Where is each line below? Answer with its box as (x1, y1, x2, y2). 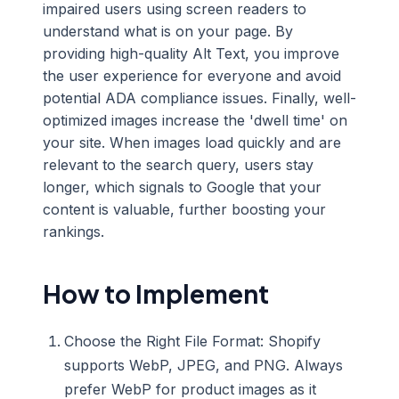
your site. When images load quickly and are (43, 134, 341, 151)
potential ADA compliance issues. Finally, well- (43, 89, 356, 107)
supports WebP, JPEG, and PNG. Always (64, 356, 343, 374)
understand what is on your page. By (43, 22, 293, 40)
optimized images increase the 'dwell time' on (43, 111, 347, 129)
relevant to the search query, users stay (43, 156, 313, 174)
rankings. (43, 223, 104, 240)
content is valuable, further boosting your (43, 200, 326, 218)
